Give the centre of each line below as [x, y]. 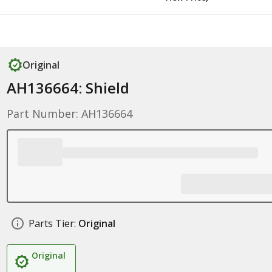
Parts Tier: [52, 223]
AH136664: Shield [68, 88]
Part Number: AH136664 [69, 114]
